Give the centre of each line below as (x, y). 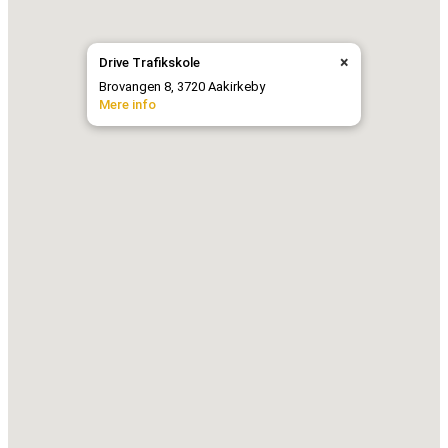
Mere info (128, 104)
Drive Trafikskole (150, 62)
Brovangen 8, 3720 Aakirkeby (182, 86)
